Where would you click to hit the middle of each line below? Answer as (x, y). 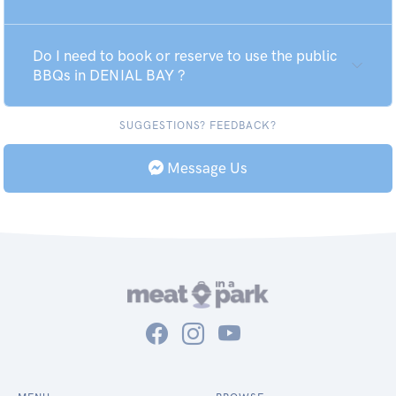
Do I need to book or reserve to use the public (185, 56)
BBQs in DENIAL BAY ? (109, 75)
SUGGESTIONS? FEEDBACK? (198, 126)
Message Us (206, 168)
